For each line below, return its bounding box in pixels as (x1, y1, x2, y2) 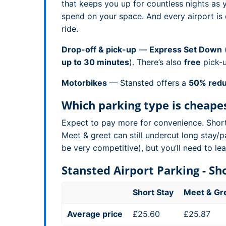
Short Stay (133, 187, 174, 197)
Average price (67, 209, 123, 219)
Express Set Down (149, 44, 222, 54)
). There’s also (129, 57, 184, 67)
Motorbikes (62, 78, 107, 88)
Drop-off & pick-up (62, 44, 136, 54)
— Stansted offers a (107, 78, 189, 88)
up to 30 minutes (62, 57, 129, 67)
